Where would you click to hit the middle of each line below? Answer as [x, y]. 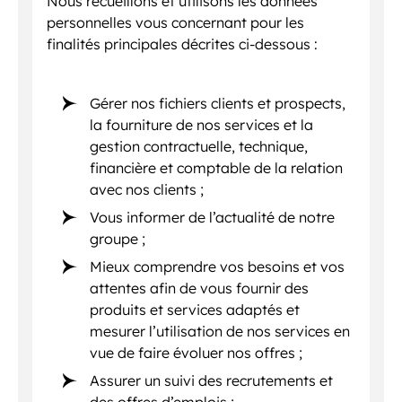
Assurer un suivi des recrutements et [212, 381]
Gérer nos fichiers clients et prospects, [218, 104]
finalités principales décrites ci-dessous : [182, 44]
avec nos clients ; [147, 190]
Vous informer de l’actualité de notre [213, 218]
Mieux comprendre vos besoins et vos [218, 267]
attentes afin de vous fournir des [200, 288]
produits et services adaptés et [195, 310]
